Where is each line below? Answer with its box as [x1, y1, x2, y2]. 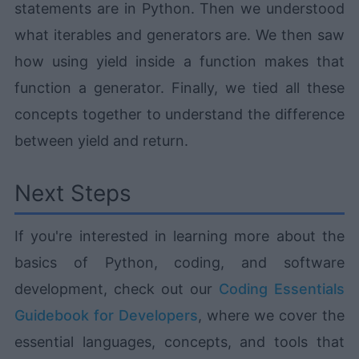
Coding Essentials [218, 280, 345, 297]
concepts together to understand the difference [14, 105, 345, 123]
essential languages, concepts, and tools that [14, 333, 345, 350]
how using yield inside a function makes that [14, 52, 345, 70]
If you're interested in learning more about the [14, 227, 345, 244]
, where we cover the [198, 306, 345, 324]
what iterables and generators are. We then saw [14, 26, 345, 43]
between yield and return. [14, 131, 189, 149]
